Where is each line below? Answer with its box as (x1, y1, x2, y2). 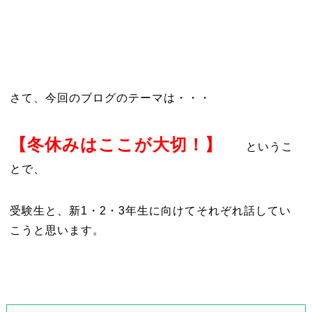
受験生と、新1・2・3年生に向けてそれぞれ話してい (9, 205, 291, 217)
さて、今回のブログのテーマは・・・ (9, 92, 211, 104)
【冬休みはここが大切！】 (9, 135, 222, 154)
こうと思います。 (9, 224, 104, 236)
